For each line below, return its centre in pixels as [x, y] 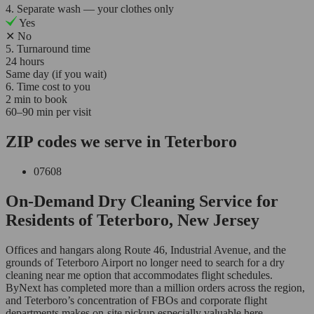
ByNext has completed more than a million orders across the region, [155, 288]
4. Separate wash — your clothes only [90, 9]
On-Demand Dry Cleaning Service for [142, 202]
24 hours [25, 62]
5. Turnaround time [48, 49]
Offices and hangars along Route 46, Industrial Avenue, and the [146, 250]
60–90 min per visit [48, 112]
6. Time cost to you [48, 87]
